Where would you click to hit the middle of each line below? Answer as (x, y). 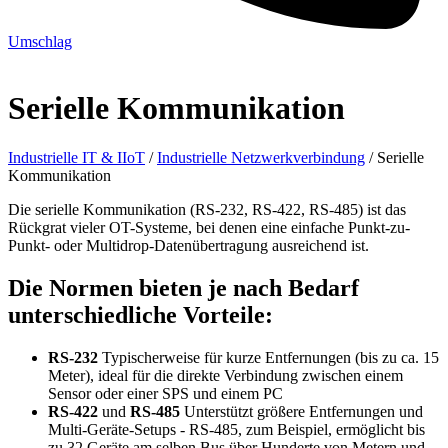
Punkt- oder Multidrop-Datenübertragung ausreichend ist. (188, 245)
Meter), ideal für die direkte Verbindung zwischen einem (225, 375)
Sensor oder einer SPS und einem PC (165, 393)
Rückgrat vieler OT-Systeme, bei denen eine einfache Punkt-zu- (209, 227)
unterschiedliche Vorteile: (140, 314)
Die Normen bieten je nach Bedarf (183, 287)
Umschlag (40, 41)
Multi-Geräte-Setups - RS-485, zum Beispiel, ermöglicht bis (236, 429)
